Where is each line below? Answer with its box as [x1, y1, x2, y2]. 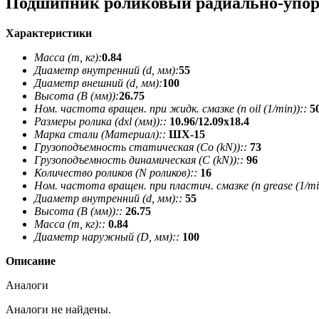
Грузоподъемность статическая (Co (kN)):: [34, 140, 247, 153]
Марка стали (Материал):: [34, 127, 166, 140]
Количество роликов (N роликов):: [34, 166, 197, 179]
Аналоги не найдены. [6, 303, 111, 315]
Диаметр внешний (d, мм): [34, 76, 162, 89]
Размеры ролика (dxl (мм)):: [34, 115, 167, 127]
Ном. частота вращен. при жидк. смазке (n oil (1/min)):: [34, 102, 307, 115]
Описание [6, 254, 56, 267]
